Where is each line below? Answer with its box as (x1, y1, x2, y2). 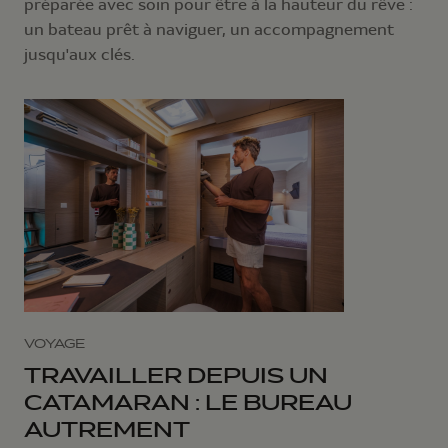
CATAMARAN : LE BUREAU (24, 390, 352, 416)
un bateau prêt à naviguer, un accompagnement (24, 18, 394, 40)
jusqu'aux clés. (24, 43, 135, 65)
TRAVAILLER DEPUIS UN (24, 363, 328, 389)
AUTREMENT (24, 417, 190, 443)
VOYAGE (24, 336, 85, 352)
